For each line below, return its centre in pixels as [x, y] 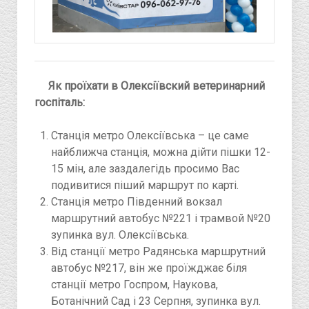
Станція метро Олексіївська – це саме [150, 136]
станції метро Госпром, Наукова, [134, 285]
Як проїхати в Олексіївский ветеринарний [157, 86]
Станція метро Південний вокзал [137, 202]
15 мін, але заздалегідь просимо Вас [145, 169]
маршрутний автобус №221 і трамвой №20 [161, 219]
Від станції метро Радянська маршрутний [158, 252]
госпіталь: [60, 103]
